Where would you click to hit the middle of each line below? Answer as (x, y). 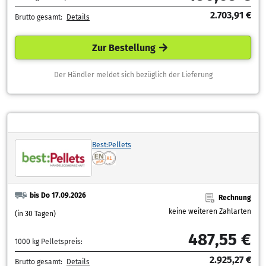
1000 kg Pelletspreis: (49, 241)
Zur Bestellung (124, 47)
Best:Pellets (112, 145)
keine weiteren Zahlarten (210, 211)
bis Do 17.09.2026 (64, 195)
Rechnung (235, 198)
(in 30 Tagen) (35, 213)
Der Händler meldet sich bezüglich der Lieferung (133, 75)
